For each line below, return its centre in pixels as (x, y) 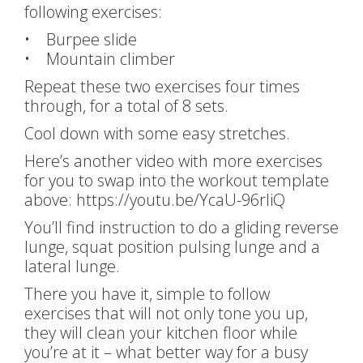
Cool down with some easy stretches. (157, 133)
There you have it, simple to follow (147, 293)
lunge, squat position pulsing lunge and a (172, 246)
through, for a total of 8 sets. (126, 105)
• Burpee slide (81, 39)
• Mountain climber (100, 58)
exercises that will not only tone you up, (166, 313)
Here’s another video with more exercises (173, 160)
